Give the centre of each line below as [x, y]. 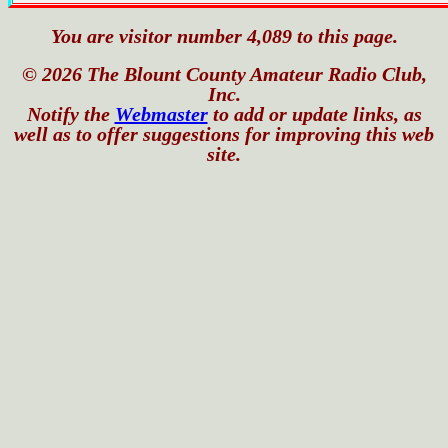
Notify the [70, 114]
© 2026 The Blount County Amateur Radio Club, [224, 74]
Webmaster [161, 114]
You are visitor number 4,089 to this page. [224, 36]
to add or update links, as [314, 114]
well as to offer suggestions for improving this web [224, 134]
